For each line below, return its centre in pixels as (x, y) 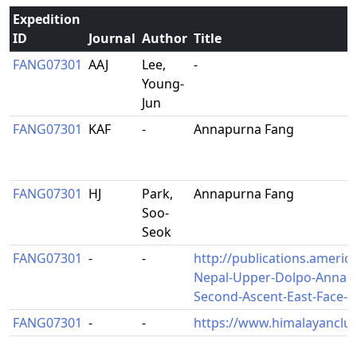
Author (165, 38)
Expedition (47, 19)
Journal (112, 38)
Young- (163, 84)
